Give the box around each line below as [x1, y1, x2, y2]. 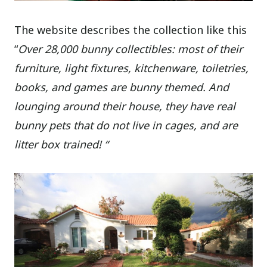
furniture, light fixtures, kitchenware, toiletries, [14, 60, 249, 75]
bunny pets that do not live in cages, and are [14, 117, 238, 132]
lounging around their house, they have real [14, 98, 236, 113]
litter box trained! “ [14, 136, 108, 151]
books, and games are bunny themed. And [14, 79, 229, 94]
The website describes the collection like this [14, 22, 247, 37]
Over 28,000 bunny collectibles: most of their [18, 41, 243, 56]
